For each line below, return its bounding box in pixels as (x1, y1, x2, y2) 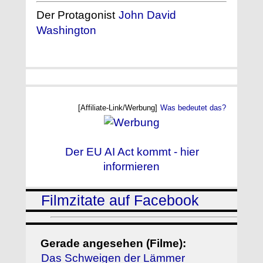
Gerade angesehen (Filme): (41, 237, 187, 249)
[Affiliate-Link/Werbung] (78, 103, 160, 112)
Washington (36, 24, 96, 37)
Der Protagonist (36, 9, 118, 22)
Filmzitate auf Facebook (41, 193, 200, 209)
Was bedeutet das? (160, 103, 226, 112)
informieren (103, 160, 160, 173)
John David (119, 9, 176, 22)
